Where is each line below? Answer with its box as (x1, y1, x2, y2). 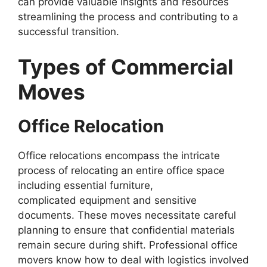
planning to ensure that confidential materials (18, 224, 235, 237)
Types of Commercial (18, 54, 234, 80)
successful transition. (18, 25, 119, 38)
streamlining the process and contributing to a (18, 10, 238, 23)
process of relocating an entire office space (18, 164, 225, 177)
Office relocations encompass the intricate (18, 150, 220, 162)
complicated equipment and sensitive (18, 194, 197, 207)
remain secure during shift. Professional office (18, 239, 238, 252)
